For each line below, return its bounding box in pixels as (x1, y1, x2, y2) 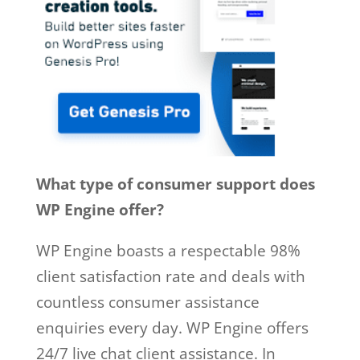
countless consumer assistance (35, 291, 260, 313)
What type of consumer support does (35, 173, 315, 194)
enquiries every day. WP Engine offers (35, 317, 309, 338)
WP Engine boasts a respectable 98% (35, 239, 301, 261)
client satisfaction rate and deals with (35, 265, 305, 287)
